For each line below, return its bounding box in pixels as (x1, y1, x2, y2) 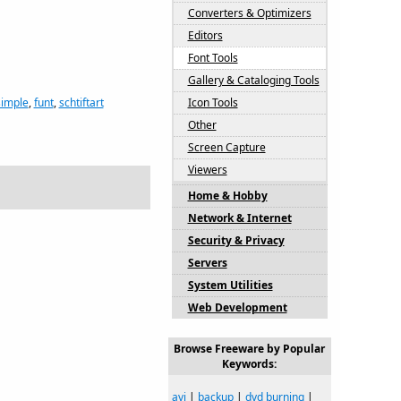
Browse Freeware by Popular (174, 341, 325, 356)
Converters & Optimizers (187, 5, 311, 21)
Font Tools (187, 50, 238, 65)
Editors (187, 28, 223, 43)
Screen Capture (187, 140, 266, 155)
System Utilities (187, 277, 273, 293)
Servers (187, 255, 227, 270)
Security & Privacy (187, 233, 285, 248)
